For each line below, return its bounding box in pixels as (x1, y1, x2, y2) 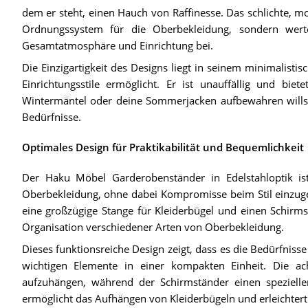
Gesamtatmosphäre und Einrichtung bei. (21, 38, 213, 53)
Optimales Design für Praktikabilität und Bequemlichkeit (21, 140, 304, 155)
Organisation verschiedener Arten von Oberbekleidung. (21, 220, 284, 234)
